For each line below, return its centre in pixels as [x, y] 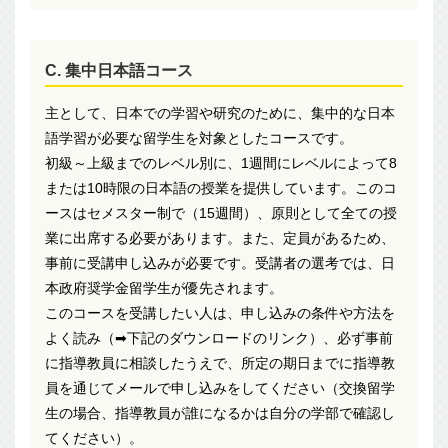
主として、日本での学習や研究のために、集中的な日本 [220, 112]
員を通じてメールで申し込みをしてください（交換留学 [220, 387]
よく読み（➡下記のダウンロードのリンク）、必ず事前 [219, 337]
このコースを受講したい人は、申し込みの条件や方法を [220, 312]
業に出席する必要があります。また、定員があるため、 [220, 237]
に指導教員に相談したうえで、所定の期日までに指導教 [220, 362]
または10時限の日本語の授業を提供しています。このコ [221, 187]
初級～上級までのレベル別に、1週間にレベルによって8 [221, 162]
